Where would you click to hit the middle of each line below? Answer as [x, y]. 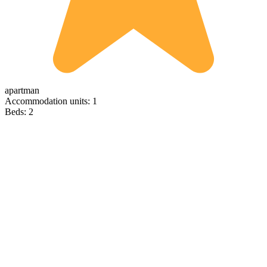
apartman [22, 91]
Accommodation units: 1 [51, 101]
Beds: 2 [19, 112]
